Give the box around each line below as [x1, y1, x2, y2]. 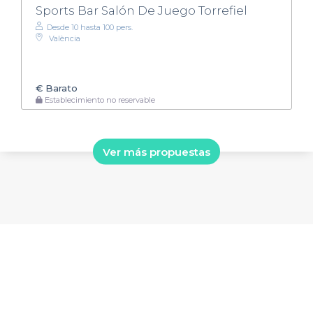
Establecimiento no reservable [43, 94, 155, 105]
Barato [43, 82, 78, 94]
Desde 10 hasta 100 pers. [47, 22, 133, 33]
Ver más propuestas [103, 145, 210, 159]
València [49, 34, 80, 44]
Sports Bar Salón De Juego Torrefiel [36, 3, 247, 18]
